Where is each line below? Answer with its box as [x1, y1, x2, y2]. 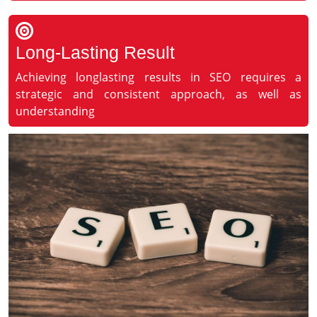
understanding [16, 103, 95, 120]
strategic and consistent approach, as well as [16, 86, 301, 103]
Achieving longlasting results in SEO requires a [16, 69, 301, 86]
